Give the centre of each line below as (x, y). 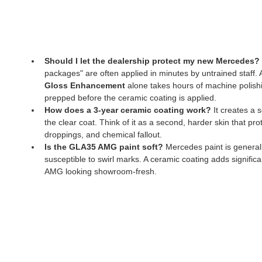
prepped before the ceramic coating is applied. (130, 97)
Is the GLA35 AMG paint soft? (104, 146)
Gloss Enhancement (85, 85)
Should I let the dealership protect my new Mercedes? (152, 61)
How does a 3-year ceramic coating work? (128, 110)
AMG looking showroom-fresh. (101, 171)
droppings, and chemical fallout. (103, 134)
